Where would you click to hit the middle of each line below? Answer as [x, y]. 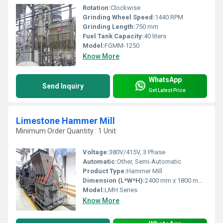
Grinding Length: [109, 27]
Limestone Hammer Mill [65, 121]
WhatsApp [165, 79]
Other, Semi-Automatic [149, 162]
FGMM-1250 [122, 46]
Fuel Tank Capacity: [113, 36]
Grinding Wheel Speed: [119, 17]
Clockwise [125, 8]
